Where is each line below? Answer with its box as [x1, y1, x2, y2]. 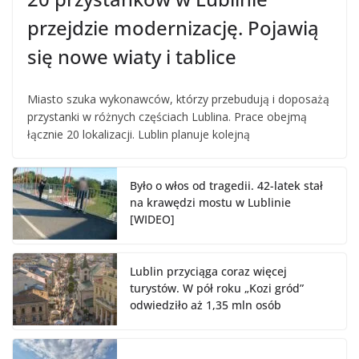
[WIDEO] [130, 212, 175, 228]
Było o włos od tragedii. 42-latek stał [130, 178, 323, 194]
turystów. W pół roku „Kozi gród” [130, 280, 304, 296]
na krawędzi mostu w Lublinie [130, 195, 291, 211]
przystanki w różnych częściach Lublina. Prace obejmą [27, 109, 307, 125]
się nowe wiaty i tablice [27, 43, 236, 71]
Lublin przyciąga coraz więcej [130, 264, 287, 280]
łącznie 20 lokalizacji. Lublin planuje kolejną [27, 127, 250, 143]
